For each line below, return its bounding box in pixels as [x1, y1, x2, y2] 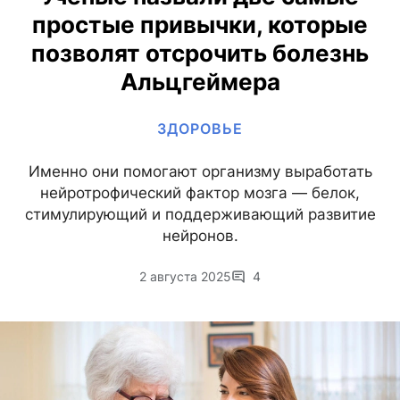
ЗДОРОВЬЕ [157, 120, 243, 138]
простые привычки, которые [32, 11, 368, 39]
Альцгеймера [120, 68, 280, 96]
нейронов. [162, 227, 238, 246]
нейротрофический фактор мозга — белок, [40, 184, 360, 203]
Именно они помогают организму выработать [28, 162, 372, 181]
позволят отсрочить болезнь [31, 39, 369, 68]
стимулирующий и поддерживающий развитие [24, 205, 376, 224]
